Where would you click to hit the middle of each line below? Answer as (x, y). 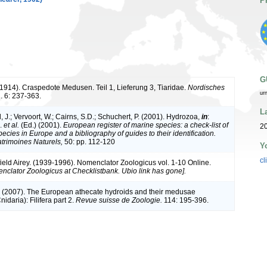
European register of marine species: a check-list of (146, 125)
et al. (11, 125)
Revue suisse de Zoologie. (119, 201)
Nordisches (206, 88)
